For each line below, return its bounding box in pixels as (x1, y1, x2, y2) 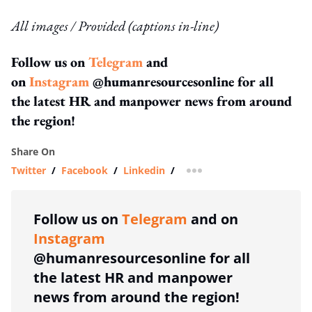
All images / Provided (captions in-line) (11, 16, 219, 35)
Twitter (11, 163, 46, 177)
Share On (11, 144, 55, 158)
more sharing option (193, 168, 292, 182)
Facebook (61, 163, 108, 177)
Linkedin (123, 163, 165, 177)
